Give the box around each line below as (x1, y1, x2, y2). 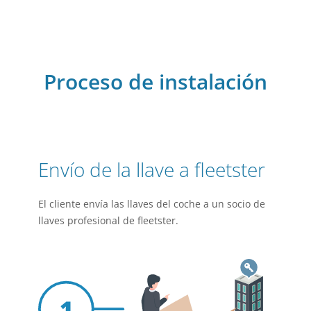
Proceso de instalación (44, 67, 267, 96)
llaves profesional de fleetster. (38, 213, 178, 227)
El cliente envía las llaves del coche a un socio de (38, 196, 265, 210)
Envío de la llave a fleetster (38, 155, 265, 183)
